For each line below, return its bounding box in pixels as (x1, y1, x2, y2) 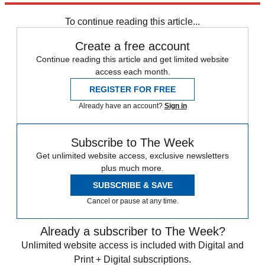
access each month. (95, 67, 170, 77)
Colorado (5, 4, 40, 14)
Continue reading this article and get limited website (36, 54, 229, 64)
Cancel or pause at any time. (86, 197, 179, 206)
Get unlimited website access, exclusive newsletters (36, 151, 229, 161)
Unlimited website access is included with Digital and (21, 240, 244, 251)
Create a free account (75, 40, 190, 53)
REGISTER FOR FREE (89, 85, 176, 95)
